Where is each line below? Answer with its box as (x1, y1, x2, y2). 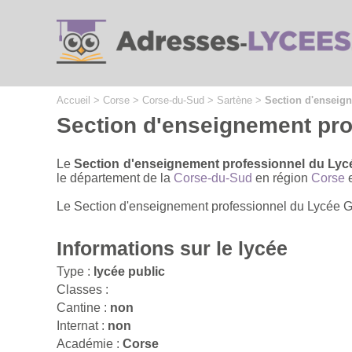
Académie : (57, 336, 123, 350)
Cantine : (57, 300, 110, 314)
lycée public (93, 264, 165, 278)
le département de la (57, 170, 174, 185)
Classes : (57, 282, 108, 296)
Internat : (57, 318, 108, 332)
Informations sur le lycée (57, 236, 288, 259)
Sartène (217, 94, 252, 106)
